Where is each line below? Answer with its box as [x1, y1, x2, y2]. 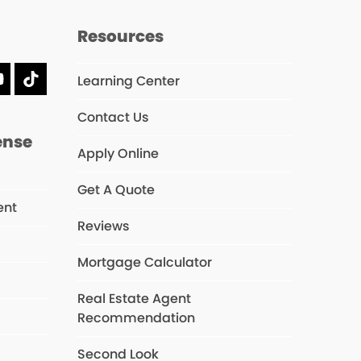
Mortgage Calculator [77, 253, 212, 272]
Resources [77, 25, 164, 48]
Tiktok [29, 74, 77, 98]
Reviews [77, 217, 130, 236]
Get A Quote [77, 180, 155, 200]
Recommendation [77, 309, 195, 328]
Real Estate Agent [77, 289, 191, 309]
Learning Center [77, 72, 180, 91]
